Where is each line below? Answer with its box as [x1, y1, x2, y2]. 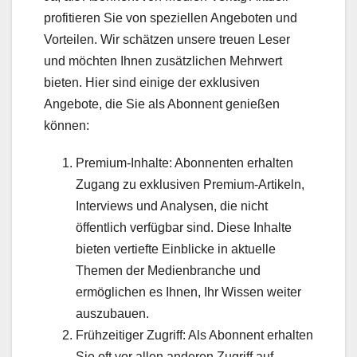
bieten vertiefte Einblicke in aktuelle [76, 242, 276, 257]
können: [44, 119, 89, 133]
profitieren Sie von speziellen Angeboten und [44, 11, 297, 25]
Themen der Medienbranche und [76, 264, 261, 278]
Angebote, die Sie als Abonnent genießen [44, 97, 280, 112]
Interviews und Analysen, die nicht [76, 199, 268, 214]
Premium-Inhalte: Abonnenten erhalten [76, 156, 293, 171]
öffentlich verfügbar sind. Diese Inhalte [76, 221, 292, 235]
